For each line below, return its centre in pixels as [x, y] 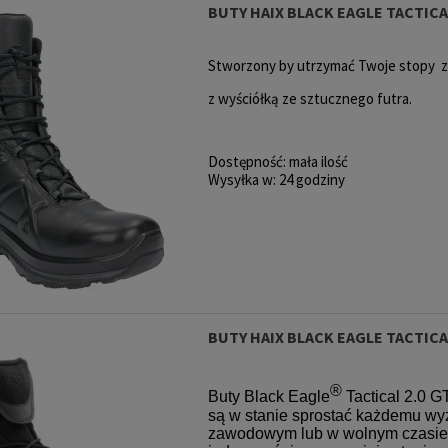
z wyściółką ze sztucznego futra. [309, 98]
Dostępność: [246, 161]
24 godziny [311, 179]
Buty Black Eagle [268, 397]
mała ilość [318, 161]
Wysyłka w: [241, 179]
